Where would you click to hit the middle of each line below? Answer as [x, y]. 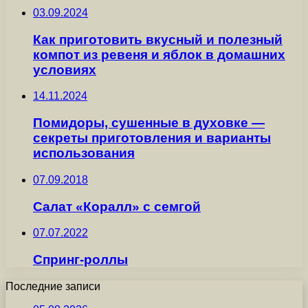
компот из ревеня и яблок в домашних [159, 54]
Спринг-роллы [80, 259]
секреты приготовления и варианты [152, 138]
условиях [65, 69]
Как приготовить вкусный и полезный [158, 39]
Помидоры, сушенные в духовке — [149, 123]
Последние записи [53, 286]
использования [84, 153]
